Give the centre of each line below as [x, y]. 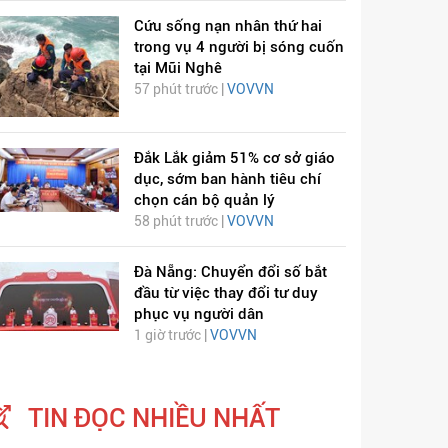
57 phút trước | [180, 88]
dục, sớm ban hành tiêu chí [227, 179]
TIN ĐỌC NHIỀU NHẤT [154, 418]
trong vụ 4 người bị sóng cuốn [238, 46]
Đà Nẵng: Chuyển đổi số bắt [230, 272]
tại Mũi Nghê [177, 67]
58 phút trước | [180, 221]
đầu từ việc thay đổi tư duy [225, 293]
